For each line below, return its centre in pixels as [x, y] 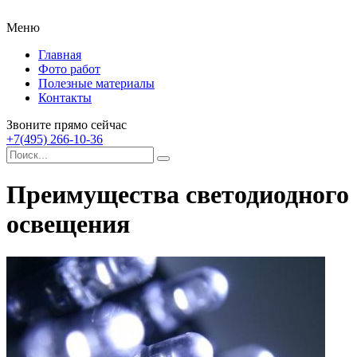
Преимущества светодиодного [178, 195]
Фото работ [69, 69]
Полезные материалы [96, 83]
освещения [68, 224]
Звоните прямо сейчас [67, 125]
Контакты [65, 98]
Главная [60, 55]
